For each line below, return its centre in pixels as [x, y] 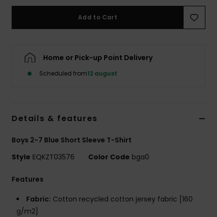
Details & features [55, 119]
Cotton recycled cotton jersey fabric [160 [122, 199]
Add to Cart [98, 17]
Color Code [109, 157]
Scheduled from [63, 74]
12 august [102, 74]
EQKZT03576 [54, 157]
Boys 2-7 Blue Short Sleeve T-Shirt [72, 140]
